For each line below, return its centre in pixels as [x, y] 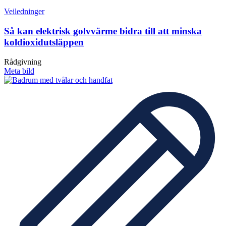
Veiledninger [24, 12]
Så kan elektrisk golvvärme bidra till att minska [103, 31]
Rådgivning [23, 62]
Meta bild [19, 71]
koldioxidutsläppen [44, 42]
